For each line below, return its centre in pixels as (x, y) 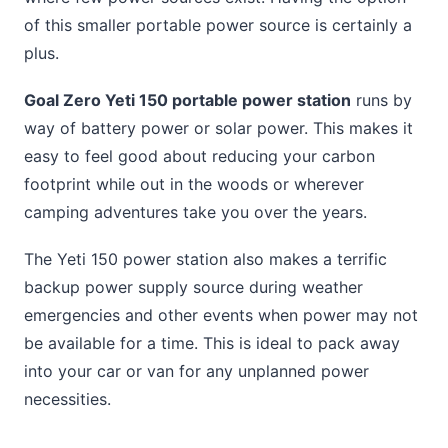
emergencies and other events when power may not (221, 315)
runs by (381, 99)
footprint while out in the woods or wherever (194, 183)
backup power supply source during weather (193, 287)
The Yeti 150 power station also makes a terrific (205, 259)
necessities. (67, 399)
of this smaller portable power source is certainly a (218, 24)
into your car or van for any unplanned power (196, 371)
